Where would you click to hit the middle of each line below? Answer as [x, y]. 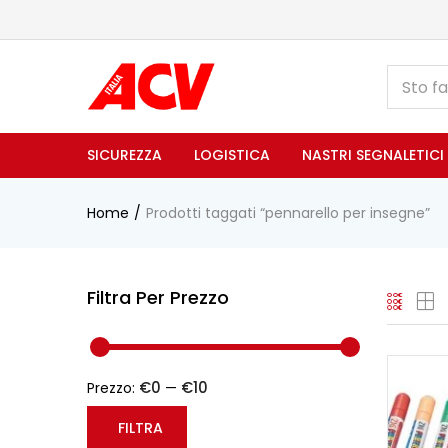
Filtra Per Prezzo [158, 298]
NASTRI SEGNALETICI [373, 155]
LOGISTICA [232, 155]
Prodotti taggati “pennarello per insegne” [288, 213]
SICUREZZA [124, 155]
